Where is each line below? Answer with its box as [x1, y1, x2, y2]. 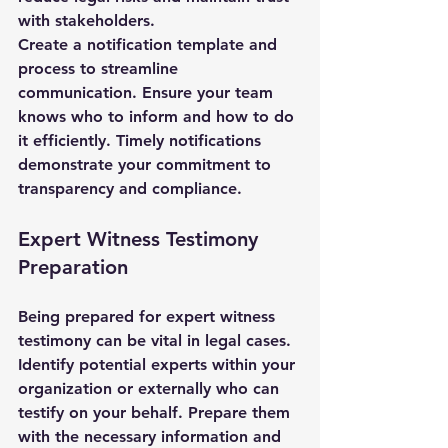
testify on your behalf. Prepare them [18, 403, 295, 422]
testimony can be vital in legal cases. [18, 331, 296, 350]
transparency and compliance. [18, 179, 242, 198]
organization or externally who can [18, 379, 284, 398]
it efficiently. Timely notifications [18, 131, 266, 150]
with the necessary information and [18, 427, 286, 446]
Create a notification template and [18, 35, 282, 54]
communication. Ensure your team [18, 83, 278, 102]
